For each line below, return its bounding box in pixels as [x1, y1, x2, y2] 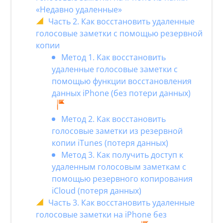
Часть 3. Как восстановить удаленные [48, 197, 195, 208]
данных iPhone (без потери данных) [52, 87, 191, 99]
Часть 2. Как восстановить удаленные [48, 15, 195, 27]
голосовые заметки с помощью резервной [36, 27, 203, 39]
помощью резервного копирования [52, 173, 193, 184]
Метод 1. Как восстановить [61, 51, 166, 63]
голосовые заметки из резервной [52, 125, 183, 136]
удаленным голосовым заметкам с [52, 161, 186, 172]
